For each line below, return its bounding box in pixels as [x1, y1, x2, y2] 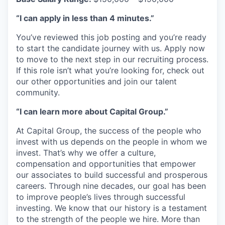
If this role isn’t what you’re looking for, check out [16, 65, 204, 75]
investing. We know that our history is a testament [16, 203, 207, 213]
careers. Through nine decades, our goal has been [16, 181, 206, 191]
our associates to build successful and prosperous [16, 170, 207, 180]
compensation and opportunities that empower [16, 159, 196, 169]
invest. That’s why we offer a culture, [16, 148, 156, 158]
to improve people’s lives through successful [16, 192, 185, 202]
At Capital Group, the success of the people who [16, 126, 201, 136]
